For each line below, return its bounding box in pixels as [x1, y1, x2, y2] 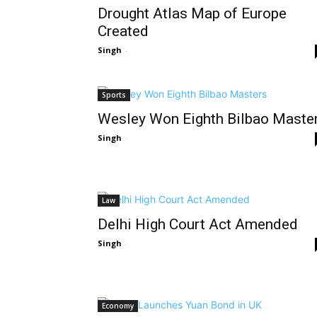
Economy [102, 301, 134, 311]
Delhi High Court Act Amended [98, 216, 298, 233]
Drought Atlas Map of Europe [98, 5, 287, 22]
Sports [102, 90, 126, 100]
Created [98, 23, 149, 40]
